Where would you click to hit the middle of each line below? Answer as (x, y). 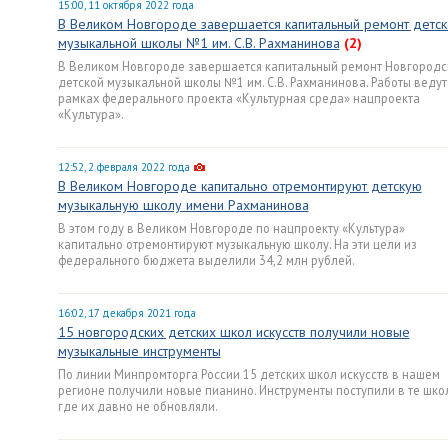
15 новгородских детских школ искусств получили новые (233, 332)
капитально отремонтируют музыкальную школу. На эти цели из (237, 244)
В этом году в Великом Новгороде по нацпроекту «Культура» (231, 228)
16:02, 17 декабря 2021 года (126, 313)
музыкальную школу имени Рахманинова (183, 205)
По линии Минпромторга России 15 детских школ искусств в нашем (248, 374)
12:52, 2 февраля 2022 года (123, 167)
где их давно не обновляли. (137, 406)
